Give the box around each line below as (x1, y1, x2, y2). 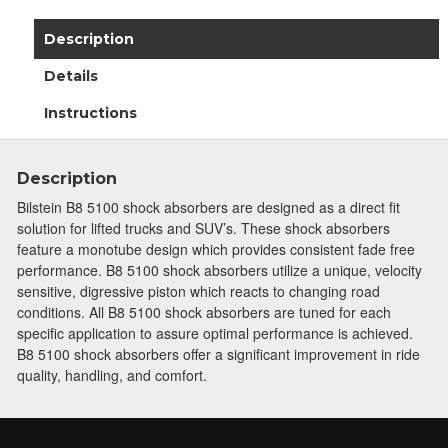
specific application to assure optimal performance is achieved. (17, 322, 413, 343)
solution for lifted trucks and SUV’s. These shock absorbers (17, 217, 390, 238)
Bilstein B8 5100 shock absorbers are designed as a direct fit (17, 196, 400, 217)
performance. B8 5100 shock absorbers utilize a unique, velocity (17, 259, 422, 280)
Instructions (43, 103, 137, 122)
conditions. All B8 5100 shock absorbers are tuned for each (17, 301, 391, 322)
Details (43, 66, 98, 85)
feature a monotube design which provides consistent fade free (17, 238, 415, 259)
